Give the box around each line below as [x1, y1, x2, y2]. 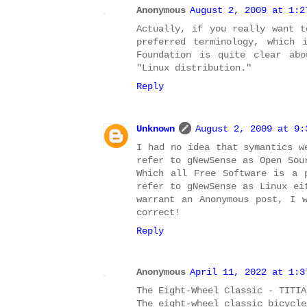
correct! [136, 206, 180, 218]
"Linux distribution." [136, 62, 251, 74]
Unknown [136, 123, 175, 134]
